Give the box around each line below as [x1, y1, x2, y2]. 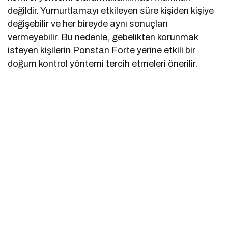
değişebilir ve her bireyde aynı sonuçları [8, 19, 168, 30]
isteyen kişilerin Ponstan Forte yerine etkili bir [8, 45, 196, 56]
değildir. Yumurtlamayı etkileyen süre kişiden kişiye [8, 6, 214, 16]
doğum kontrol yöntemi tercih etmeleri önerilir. [8, 59, 198, 69]
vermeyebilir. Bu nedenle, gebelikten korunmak [8, 32, 198, 43]
